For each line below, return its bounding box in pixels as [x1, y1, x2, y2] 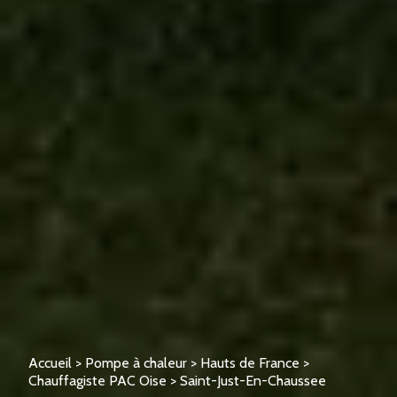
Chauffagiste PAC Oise [28, 372, 167, 389]
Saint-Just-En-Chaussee [180, 372, 326, 389]
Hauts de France [200, 354, 300, 371]
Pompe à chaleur [85, 354, 187, 371]
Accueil [28, 354, 72, 371]
